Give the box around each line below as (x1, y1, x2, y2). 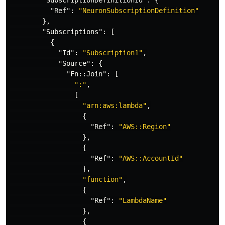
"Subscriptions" (42, 28, 102, 36)
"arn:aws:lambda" (82, 101, 147, 109)
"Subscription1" (82, 49, 143, 57)
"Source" (58, 59, 90, 67)
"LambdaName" (119, 196, 167, 204)
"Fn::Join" (66, 70, 106, 78)
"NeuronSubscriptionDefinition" (78, 7, 199, 15)
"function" (82, 175, 123, 183)
